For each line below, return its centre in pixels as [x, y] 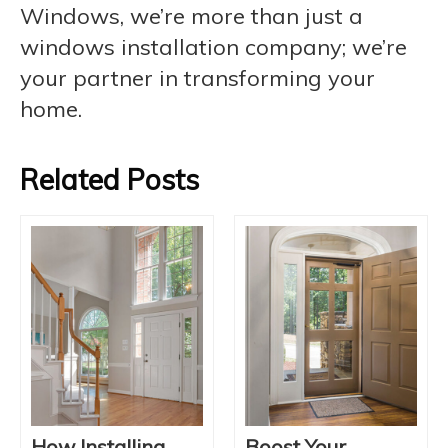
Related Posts [109, 179]
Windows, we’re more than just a [191, 16]
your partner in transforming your [197, 78]
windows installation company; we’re [213, 47]
